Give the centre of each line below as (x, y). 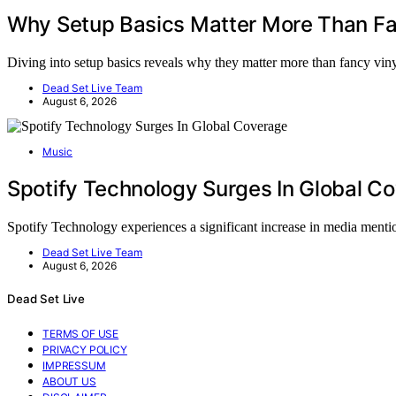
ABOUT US (69, 381)
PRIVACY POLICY (85, 349)
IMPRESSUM (74, 365)
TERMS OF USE (81, 333)
